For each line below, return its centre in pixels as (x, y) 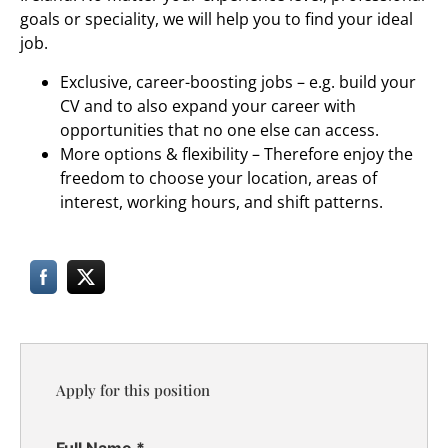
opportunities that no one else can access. (219, 129)
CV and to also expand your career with (208, 105)
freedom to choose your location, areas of (218, 177)
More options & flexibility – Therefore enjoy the (236, 153)
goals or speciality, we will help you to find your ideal (216, 19)
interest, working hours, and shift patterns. (221, 201)
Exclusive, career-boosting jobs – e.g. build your (238, 81)
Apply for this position (133, 390)
